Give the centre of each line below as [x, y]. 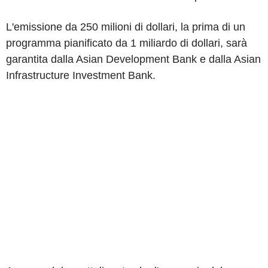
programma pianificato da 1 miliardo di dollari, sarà [127, 43]
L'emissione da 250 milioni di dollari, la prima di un [126, 27]
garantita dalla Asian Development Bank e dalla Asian [133, 59]
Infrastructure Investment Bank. [81, 75]
